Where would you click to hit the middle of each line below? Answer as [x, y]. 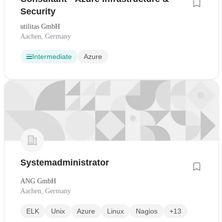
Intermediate [52, 57]
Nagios [147, 211]
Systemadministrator [65, 163]
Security [38, 12]
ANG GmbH [38, 181]
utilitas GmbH [40, 27]
